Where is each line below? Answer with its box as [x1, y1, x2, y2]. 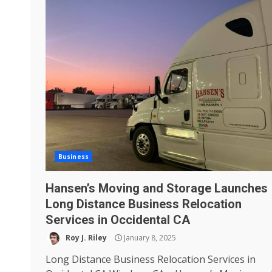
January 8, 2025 [122, 232, 176, 243]
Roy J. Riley [64, 232, 107, 243]
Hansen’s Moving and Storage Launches [46, 181, 268, 195]
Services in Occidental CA [46, 212, 190, 227]
